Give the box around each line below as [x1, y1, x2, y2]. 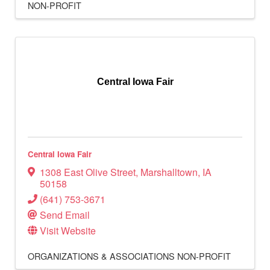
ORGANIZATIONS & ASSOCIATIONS [28, 250, 175, 263]
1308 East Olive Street [40, 165, 136, 180]
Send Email [40, 208, 90, 222]
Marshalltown [140, 165, 198, 180]
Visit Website [40, 224, 96, 238]
